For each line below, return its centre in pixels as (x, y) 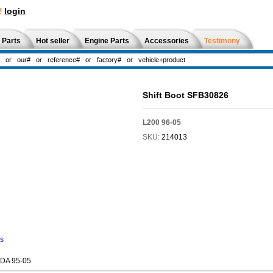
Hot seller (53, 41)
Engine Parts (107, 41)
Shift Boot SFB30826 (185, 95)
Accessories (167, 41)
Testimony (222, 41)
